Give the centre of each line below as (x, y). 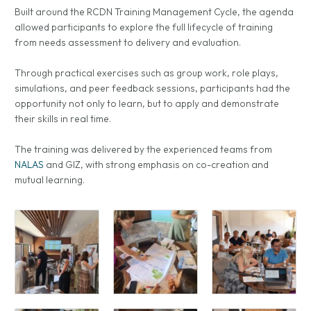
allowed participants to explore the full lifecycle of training (144, 27)
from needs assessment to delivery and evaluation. (128, 43)
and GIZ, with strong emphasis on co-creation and (157, 164)
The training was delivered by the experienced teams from (144, 149)
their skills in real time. (63, 118)
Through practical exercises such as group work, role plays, (147, 73)
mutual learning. (50, 179)
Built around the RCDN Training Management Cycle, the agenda (154, 12)
